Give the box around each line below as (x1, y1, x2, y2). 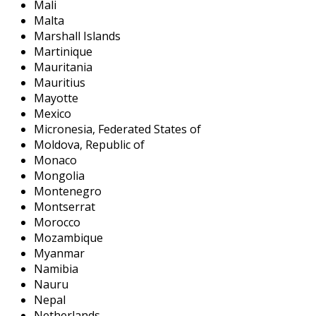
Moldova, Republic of (34, 136, 145, 152)
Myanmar (34, 245, 85, 261)
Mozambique (34, 229, 103, 245)
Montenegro (34, 183, 102, 199)
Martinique (34, 43, 92, 59)
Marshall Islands (34, 28, 121, 44)
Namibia (34, 260, 78, 276)
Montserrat (34, 198, 95, 214)
